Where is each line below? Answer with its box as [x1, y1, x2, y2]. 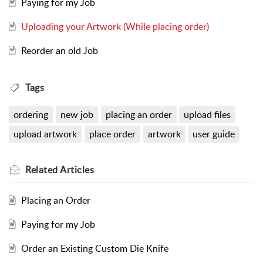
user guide [193, 127, 235, 141]
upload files [184, 108, 231, 122]
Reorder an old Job [21, 44, 98, 58]
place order [89, 127, 136, 141]
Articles [60, 163, 94, 177]
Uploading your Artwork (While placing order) [21, 20, 209, 33]
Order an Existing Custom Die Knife [21, 242, 168, 255]
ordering [14, 108, 48, 122]
